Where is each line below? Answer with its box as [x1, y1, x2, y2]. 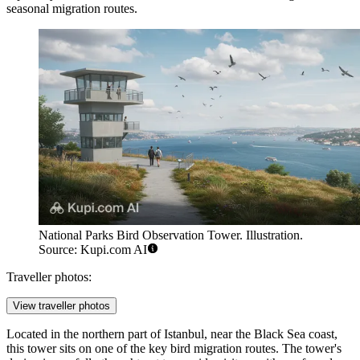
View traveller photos [13, 300, 110, 313]
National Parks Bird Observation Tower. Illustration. [39, 228, 303, 243]
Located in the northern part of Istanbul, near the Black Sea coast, [6, 327, 337, 342]
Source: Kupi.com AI [39, 243, 147, 257]
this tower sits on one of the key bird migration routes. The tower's [6, 342, 342, 356]
